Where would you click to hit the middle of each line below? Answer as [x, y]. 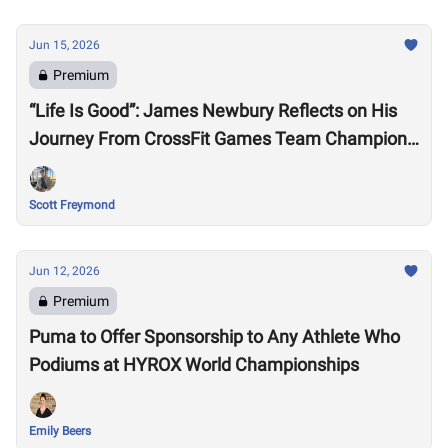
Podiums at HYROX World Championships [194, 364]
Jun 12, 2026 [64, 271]
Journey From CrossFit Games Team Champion [218, 138]
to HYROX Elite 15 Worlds [128, 166]
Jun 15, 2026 [64, 45]
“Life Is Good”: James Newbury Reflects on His [213, 110]
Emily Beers [60, 431]
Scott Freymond [72, 205]
